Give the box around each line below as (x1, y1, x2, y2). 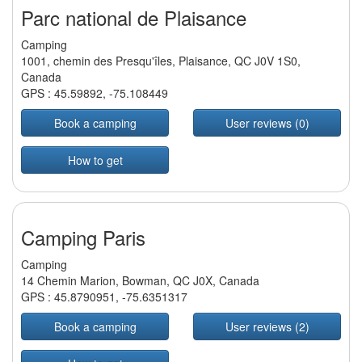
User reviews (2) (225, 318, 309, 335)
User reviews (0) (225, 115, 309, 132)
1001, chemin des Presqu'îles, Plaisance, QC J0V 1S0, (21, 53, 301, 69)
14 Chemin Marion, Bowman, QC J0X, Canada (21, 272, 259, 289)
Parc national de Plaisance (21, 3, 246, 32)
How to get (67, 152, 123, 169)
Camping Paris (21, 223, 145, 252)
